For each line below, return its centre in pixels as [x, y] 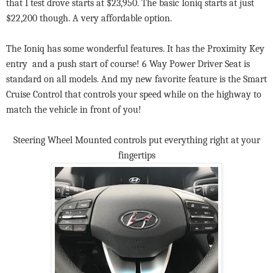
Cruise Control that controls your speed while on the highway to [134, 94]
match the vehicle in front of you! [74, 109]
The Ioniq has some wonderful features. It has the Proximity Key [135, 48]
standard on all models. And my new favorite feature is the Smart [136, 79]
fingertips [136, 155]
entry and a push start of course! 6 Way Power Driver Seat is [128, 64]
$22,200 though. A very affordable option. [89, 18]
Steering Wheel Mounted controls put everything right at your [136, 140]
